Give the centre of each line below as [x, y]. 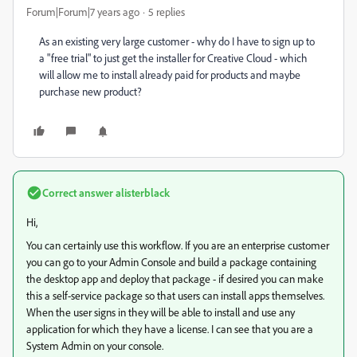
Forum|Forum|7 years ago [83, 12]
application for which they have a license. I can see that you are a [170, 329]
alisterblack [141, 192]
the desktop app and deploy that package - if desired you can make [175, 279]
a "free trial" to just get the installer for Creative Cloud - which [173, 58]
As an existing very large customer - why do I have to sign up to [177, 41]
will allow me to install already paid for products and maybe [170, 75]
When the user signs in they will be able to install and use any [161, 312]
